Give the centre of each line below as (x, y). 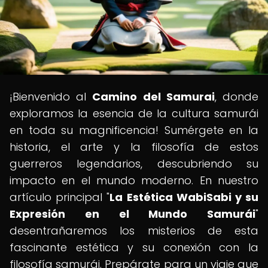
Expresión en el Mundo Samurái (133, 214)
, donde (237, 97)
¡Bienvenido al (51, 97)
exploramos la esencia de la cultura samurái (134, 113)
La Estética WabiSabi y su (184, 197)
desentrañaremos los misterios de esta (134, 231)
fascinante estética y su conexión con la (134, 247)
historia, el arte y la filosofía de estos (134, 147)
